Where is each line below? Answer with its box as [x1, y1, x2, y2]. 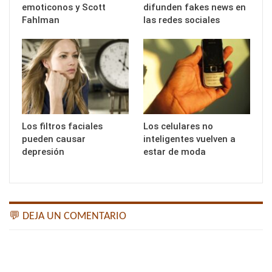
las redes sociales [143, 15, 220, 26]
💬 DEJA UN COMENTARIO [9, 210, 126, 222]
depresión [22, 146, 64, 157]
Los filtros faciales [22, 120, 103, 132]
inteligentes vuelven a [143, 133, 236, 144]
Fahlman [22, 15, 59, 26]
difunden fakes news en [143, 2, 246, 13]
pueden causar [22, 133, 86, 144]
